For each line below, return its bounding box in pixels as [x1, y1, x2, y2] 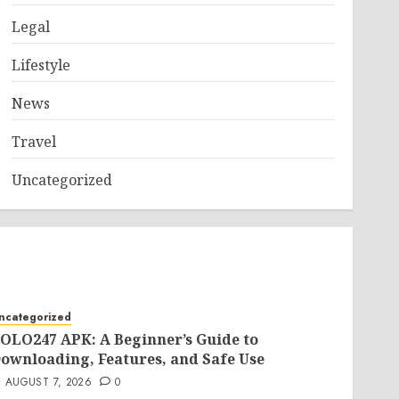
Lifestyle [11, 55, 70, 75]
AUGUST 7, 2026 [5, 374, 93, 390]
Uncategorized [11, 170, 112, 190]
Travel [11, 132, 56, 151]
